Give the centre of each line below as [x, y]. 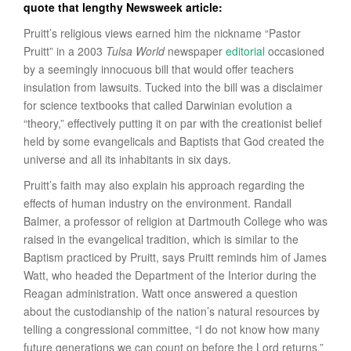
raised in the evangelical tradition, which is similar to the [161, 239]
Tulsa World [135, 51]
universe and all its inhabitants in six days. [127, 159]
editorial [245, 51]
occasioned [295, 51]
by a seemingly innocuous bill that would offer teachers [159, 69]
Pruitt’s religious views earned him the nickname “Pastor [162, 33]
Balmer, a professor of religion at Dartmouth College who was [175, 221]
